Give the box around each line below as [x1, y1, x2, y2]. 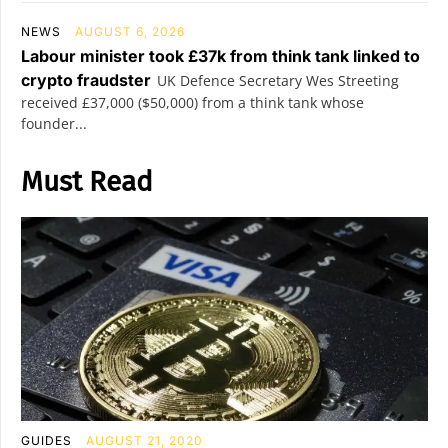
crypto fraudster [21, 70, 151, 90]
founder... [21, 114, 87, 133]
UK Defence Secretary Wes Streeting [157, 71, 399, 90]
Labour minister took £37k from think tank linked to [21, 46, 420, 66]
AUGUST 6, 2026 [75, 24, 185, 39]
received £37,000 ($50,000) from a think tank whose [21, 93, 364, 112]
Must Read [21, 165, 153, 198]
